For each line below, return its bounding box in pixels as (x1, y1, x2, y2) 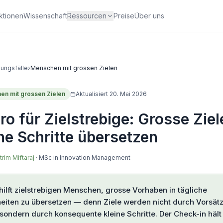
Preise (113, 11, 135, 20)
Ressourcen (67, 11, 107, 20)
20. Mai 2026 (110, 90, 147, 98)
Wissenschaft (23, 11, 68, 20)
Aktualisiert (76, 90, 110, 98)
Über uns (134, 11, 165, 20)
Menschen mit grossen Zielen (30, 64, 117, 72)
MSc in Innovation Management (39, 154, 130, 161)
